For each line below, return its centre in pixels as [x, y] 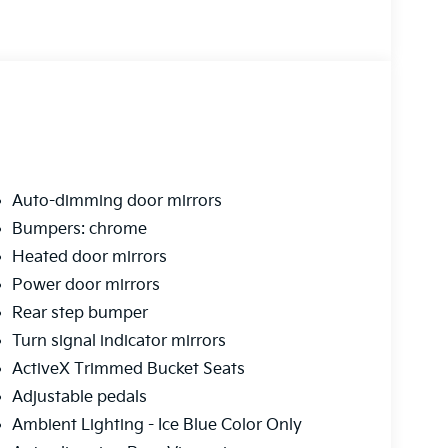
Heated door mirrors [89, 258]
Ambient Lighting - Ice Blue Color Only [156, 426]
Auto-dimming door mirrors [116, 202]
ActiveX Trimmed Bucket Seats [128, 370]
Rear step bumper [79, 314]
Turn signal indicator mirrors [118, 342]
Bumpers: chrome [79, 230]
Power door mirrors [85, 286]
